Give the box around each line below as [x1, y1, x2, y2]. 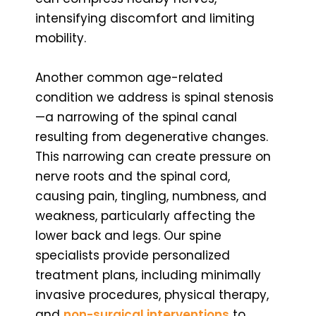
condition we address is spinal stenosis [35, 88, 274, 106]
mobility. [35, 29, 86, 47]
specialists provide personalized [35, 246, 230, 264]
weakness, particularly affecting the [35, 207, 255, 224]
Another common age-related [35, 68, 223, 86]
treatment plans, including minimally [35, 266, 261, 284]
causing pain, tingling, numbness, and [35, 187, 267, 205]
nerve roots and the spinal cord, [35, 167, 230, 185]
